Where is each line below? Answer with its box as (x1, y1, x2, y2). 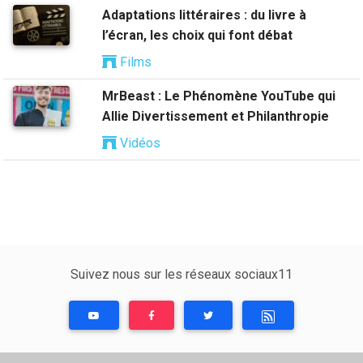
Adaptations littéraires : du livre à (102, 6, 306, 23)
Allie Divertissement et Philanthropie (102, 108, 329, 124)
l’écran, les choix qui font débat (102, 27, 293, 43)
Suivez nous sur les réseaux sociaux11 (70, 266, 293, 282)
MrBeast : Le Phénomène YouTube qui (102, 88, 335, 104)
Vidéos (117, 135, 160, 151)
